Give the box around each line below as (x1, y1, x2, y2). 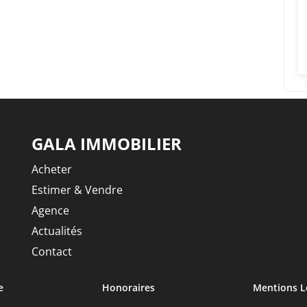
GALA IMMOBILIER (32, 132, 182, 155)
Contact (32, 243, 72, 259)
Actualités (32, 223, 82, 238)
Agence (32, 202, 69, 218)
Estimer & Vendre (32, 182, 123, 197)
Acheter (32, 161, 72, 177)
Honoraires (101, 280, 155, 294)
